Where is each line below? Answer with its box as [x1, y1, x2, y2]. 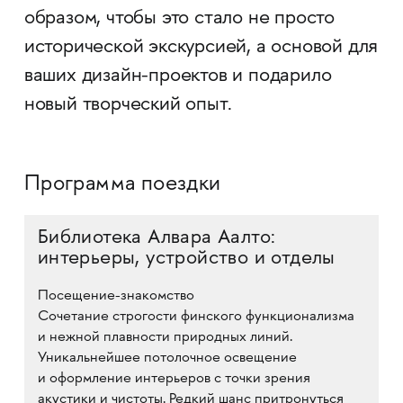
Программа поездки [23, 174, 221, 196]
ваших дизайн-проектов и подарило [23, 66, 332, 87]
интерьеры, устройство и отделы [37, 248, 336, 270]
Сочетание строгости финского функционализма [37, 309, 354, 325]
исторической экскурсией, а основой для [23, 37, 379, 58]
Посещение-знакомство [37, 289, 194, 304]
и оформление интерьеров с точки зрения [37, 372, 310, 387]
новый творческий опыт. [23, 94, 232, 116]
